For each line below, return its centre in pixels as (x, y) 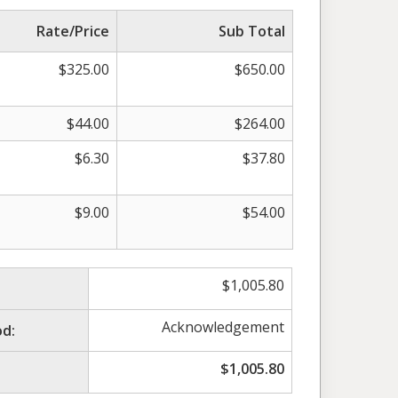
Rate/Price (73, 31)
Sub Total (252, 31)
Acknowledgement (223, 326)
